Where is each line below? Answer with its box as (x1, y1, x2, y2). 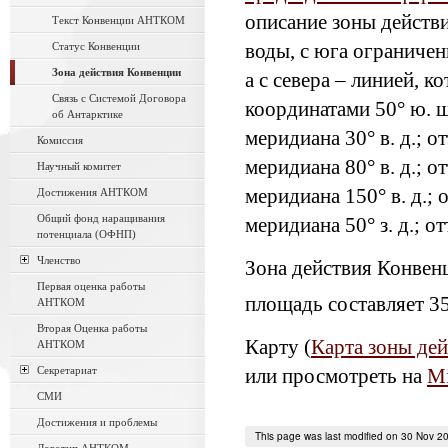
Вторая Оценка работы (37, 322, 147, 334)
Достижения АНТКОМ (37, 186, 148, 198)
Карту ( (245, 336, 311, 359)
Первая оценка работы (37, 280, 145, 292)
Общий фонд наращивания (37, 212, 165, 224)
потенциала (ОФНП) (37, 228, 136, 240)
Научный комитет (37, 160, 121, 172)
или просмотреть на (245, 365, 427, 388)
